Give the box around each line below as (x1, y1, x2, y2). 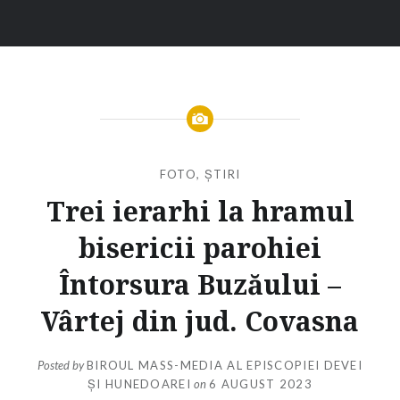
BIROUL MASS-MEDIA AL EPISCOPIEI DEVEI (86, 358, 363, 373)
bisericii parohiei (79, 229, 321, 266)
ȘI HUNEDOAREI (87, 377, 191, 392)
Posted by (37, 358, 87, 373)
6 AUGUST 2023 (209, 377, 312, 392)
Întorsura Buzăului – (59, 265, 341, 303)
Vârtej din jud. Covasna (41, 302, 359, 339)
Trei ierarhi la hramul (46, 192, 354, 229)
